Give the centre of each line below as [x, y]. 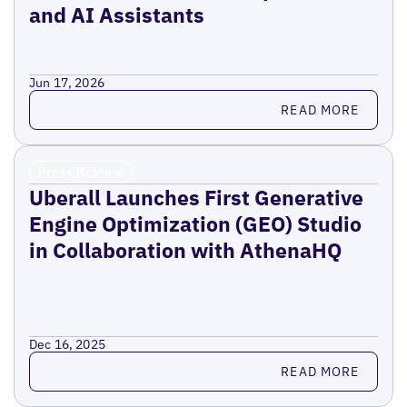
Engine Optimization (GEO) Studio [195, 224]
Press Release [81, 172]
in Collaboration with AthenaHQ [185, 250]
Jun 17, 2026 [67, 83]
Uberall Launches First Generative [196, 198]
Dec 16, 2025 [67, 345]
